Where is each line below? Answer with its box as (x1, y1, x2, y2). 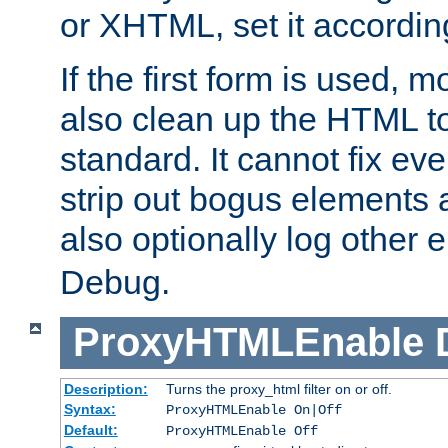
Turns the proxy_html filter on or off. (165, 381, 392, 398)
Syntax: (63, 401, 116, 418)
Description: (63, 381, 148, 398)
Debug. (60, 262, 170, 301)
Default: (63, 422, 118, 439)
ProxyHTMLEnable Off (165, 423, 318, 440)
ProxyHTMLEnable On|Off (165, 402, 342, 419)
